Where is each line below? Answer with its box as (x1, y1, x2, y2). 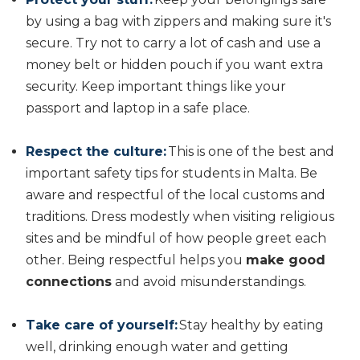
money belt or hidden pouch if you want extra (26, 56, 323, 72)
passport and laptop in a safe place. (26, 100, 253, 116)
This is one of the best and (166, 143, 334, 159)
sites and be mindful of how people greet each (26, 230, 326, 246)
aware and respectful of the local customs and (26, 186, 325, 202)
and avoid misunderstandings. (112, 273, 309, 289)
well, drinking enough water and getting (26, 338, 288, 354)
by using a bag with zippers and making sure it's (26, 13, 331, 29)
